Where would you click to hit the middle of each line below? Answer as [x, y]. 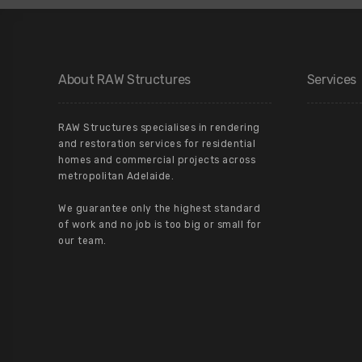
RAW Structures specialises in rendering [159, 127]
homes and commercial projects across [157, 160]
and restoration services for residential [157, 143]
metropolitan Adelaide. [116, 176]
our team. [82, 240]
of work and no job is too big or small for [160, 224]
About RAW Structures [124, 79]
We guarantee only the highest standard [159, 208]
